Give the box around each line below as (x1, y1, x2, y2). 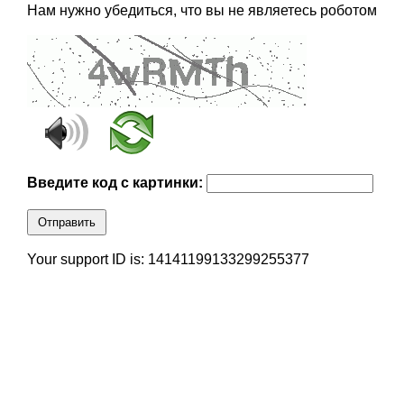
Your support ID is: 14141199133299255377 (26, 252, 309, 268)
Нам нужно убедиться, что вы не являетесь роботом (26, 3, 377, 19)
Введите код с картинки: (26, 175, 207, 191)
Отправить (37, 216, 96, 230)
